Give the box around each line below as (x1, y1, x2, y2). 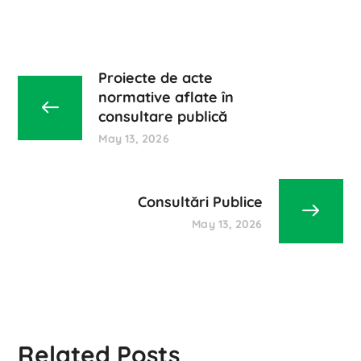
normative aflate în (98, 88, 234, 106)
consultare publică (98, 107, 228, 126)
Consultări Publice (137, 193, 263, 211)
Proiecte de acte (98, 68, 214, 87)
